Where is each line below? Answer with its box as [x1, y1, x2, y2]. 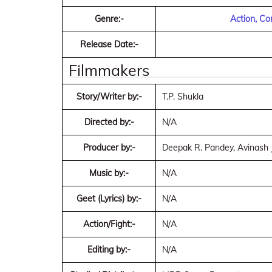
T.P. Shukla [162, 91, 203, 102]
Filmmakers [69, 61, 149, 80]
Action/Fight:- [83, 219, 135, 229]
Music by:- [89, 168, 129, 178]
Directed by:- [84, 117, 134, 127]
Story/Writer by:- [76, 91, 142, 102]
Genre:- [94, 13, 124, 24]
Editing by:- [87, 244, 131, 255]
